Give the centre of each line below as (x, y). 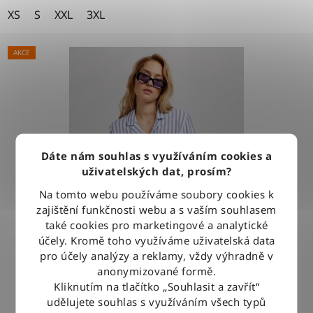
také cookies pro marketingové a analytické (156, 225)
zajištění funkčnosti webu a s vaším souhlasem (156, 209)
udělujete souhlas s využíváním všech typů (156, 301)
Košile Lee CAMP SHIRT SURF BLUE (156, 284)
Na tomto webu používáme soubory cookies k (156, 194)
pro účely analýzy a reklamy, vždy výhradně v (156, 255)
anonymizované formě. (156, 271)
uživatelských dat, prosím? (156, 171)
